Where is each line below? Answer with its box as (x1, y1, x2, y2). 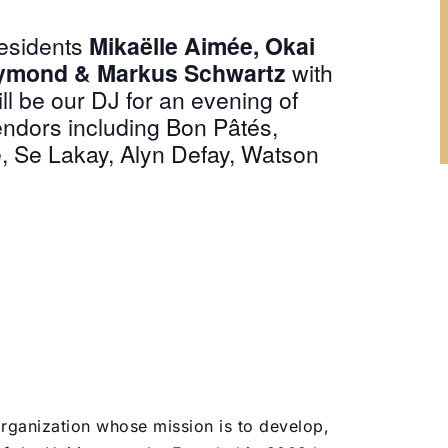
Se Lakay (14, 137, 108, 171)
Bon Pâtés (166, 110, 272, 144)
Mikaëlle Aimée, (89, 29, 265, 63)
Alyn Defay (120, 137, 229, 171)
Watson (241, 137, 319, 171)
